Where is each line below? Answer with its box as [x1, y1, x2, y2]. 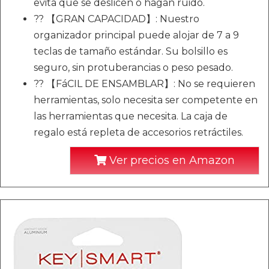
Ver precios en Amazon [106, 153, 235, 167]
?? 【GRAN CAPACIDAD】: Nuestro [34, 13, 199, 25]
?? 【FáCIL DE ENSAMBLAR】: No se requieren [34, 77, 255, 89]
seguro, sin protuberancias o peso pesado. [34, 61, 233, 73]
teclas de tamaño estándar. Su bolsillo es [34, 45, 228, 57]
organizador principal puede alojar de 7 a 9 [34, 29, 239, 41]
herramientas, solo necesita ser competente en [34, 94, 258, 106]
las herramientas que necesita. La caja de [34, 110, 228, 122]
